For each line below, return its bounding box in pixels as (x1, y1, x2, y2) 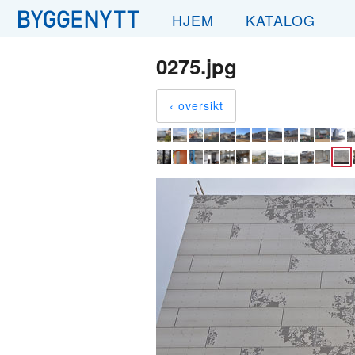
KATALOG (246, 10, 315, 30)
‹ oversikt (170, 97, 223, 113)
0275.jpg (156, 52, 237, 81)
